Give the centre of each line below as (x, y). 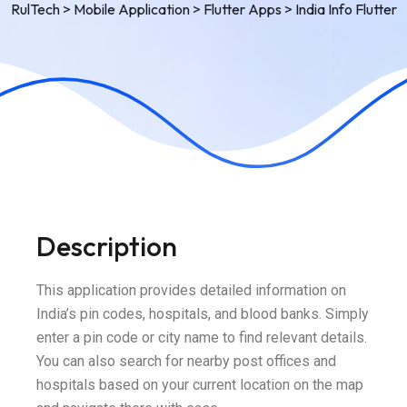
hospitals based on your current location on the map (200, 385)
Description (107, 247)
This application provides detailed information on (191, 291)
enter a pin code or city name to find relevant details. (202, 338)
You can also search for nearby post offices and (186, 362)
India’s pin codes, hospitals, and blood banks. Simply (203, 314)
